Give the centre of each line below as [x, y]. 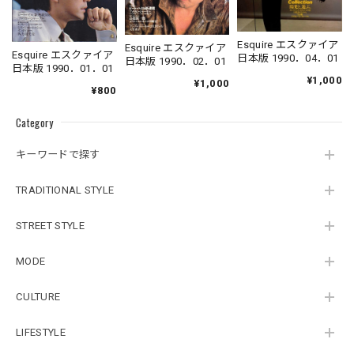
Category [35, 122]
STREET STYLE [50, 226]
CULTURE [38, 297]
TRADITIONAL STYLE [65, 190]
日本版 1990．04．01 [288, 58]
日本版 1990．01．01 [63, 68]
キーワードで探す [58, 155]
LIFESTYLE [41, 333]
